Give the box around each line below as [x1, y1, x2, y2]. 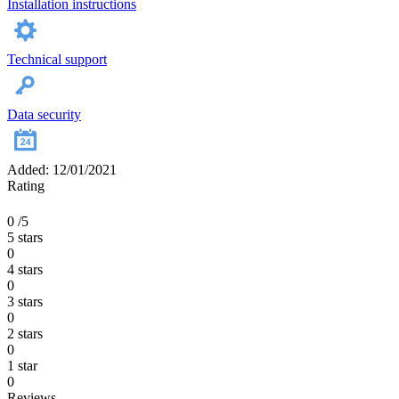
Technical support [7, 52, 107, 68]
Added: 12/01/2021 [7, 162, 117, 178]
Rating [7, 178, 45, 194]
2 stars [7, 326, 43, 342]
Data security [7, 107, 81, 123]
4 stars [7, 262, 43, 278]
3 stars [7, 294, 43, 310]
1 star [7, 358, 37, 374]
